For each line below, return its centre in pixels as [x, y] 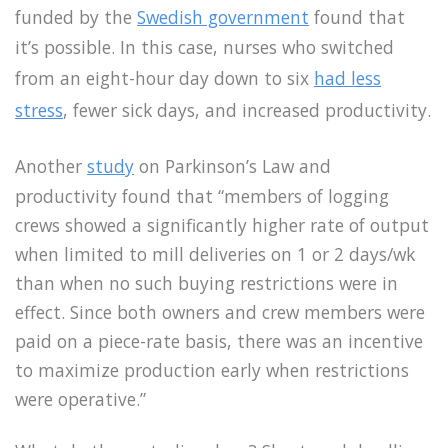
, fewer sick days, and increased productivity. [247, 109]
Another [51, 165]
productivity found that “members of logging [202, 195]
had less [347, 77]
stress [39, 109]
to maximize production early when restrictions [212, 369]
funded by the [76, 16]
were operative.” [80, 398]
